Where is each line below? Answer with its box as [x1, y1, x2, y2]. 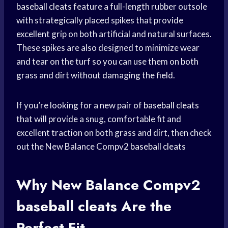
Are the [117, 196, 172, 217]
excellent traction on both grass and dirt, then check [16, 127, 212, 138]
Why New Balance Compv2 [16, 175, 201, 196]
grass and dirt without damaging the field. [16, 70, 175, 81]
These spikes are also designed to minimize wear [16, 42, 199, 53]
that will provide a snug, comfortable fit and [16, 113, 181, 125]
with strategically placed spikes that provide [16, 15, 183, 26]
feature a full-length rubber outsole [72, 1, 207, 12]
